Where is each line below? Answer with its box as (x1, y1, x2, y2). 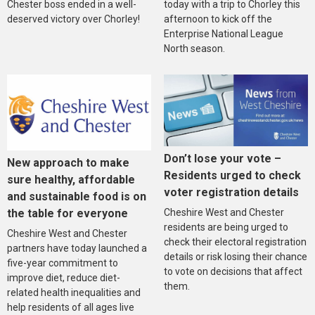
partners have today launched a (7, 242, 147, 254)
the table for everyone (7, 206, 128, 220)
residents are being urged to (163, 221, 288, 233)
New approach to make (7, 155, 129, 169)
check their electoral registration (163, 236, 307, 248)
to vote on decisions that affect (163, 266, 302, 278)
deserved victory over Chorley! (7, 13, 140, 25)
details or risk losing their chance (163, 251, 307, 263)
